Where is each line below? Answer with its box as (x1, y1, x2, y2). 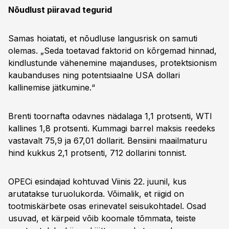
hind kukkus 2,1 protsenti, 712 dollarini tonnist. (8, 148, 187, 158)
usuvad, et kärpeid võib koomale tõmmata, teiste (8, 213, 196, 223)
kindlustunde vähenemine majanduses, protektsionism (8, 58, 217, 68)
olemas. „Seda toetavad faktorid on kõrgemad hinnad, (8, 45, 217, 56)
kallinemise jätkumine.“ (8, 82, 95, 93)
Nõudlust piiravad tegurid (8, 5, 112, 15)
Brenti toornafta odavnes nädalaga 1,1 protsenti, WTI (8, 111, 212, 121)
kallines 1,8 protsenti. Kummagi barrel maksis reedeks (8, 123, 215, 133)
